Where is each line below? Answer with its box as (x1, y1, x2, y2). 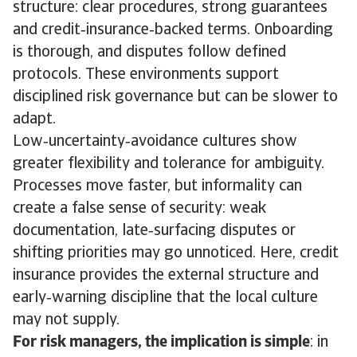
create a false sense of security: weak (13, 201, 266, 217)
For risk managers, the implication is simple (13, 335, 310, 351)
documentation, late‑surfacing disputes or (13, 223, 296, 239)
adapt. (13, 112, 56, 127)
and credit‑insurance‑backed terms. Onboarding (13, 22, 333, 38)
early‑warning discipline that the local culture (13, 290, 318, 306)
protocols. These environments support (13, 67, 279, 83)
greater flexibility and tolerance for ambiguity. (13, 156, 324, 172)
